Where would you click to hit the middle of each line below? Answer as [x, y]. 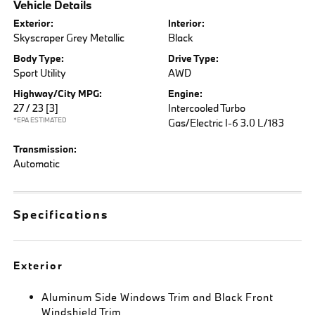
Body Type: [39, 58]
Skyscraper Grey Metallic [69, 38]
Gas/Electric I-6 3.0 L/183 [226, 123]
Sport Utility [40, 73]
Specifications [61, 214]
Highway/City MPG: [58, 94]
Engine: [185, 94]
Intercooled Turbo [207, 108]
